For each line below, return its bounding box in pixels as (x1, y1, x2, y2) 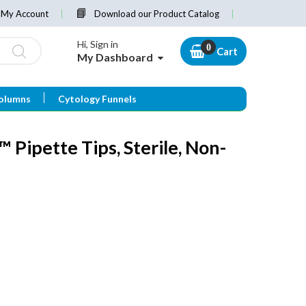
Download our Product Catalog (94, 8, 219, 19)
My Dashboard (77, 51, 153, 64)
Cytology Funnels (57, 93, 137, 105)
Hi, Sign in (77, 38, 118, 51)
